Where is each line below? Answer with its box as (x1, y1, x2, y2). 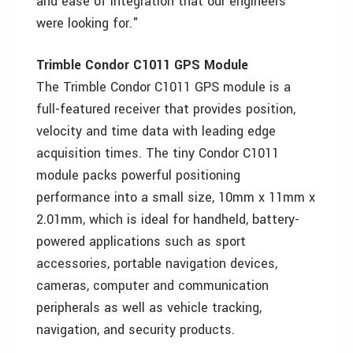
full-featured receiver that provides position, (36, 100, 295, 118)
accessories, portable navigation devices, (36, 255, 277, 273)
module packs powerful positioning (36, 166, 240, 184)
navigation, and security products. (36, 321, 235, 339)
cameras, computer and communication (36, 277, 269, 295)
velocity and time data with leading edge (36, 122, 276, 140)
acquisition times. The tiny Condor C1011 (36, 144, 279, 162)
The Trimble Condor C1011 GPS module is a (36, 78, 291, 96)
